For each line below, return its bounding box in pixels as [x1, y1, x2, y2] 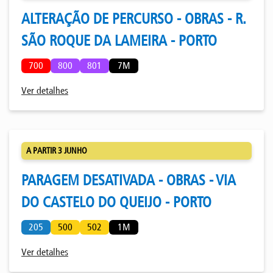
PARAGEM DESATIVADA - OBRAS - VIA [21, 171, 236, 190]
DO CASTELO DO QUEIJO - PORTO [21, 193, 211, 211]
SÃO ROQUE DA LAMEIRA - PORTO [21, 32, 217, 50]
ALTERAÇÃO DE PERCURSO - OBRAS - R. [21, 10, 246, 28]
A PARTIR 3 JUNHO [26, 146, 87, 157]
